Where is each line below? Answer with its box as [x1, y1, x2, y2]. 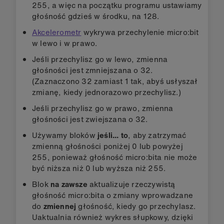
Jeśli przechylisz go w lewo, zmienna [32, 53, 168, 64]
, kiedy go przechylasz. [112, 200, 196, 211]
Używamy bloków [32, 129, 97, 140]
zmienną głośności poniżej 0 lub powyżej [32, 140, 183, 151]
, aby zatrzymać [128, 129, 186, 140]
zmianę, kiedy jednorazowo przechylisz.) [32, 86, 181, 97]
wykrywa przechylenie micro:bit [81, 26, 199, 37]
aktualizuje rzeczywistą [87, 178, 175, 189]
